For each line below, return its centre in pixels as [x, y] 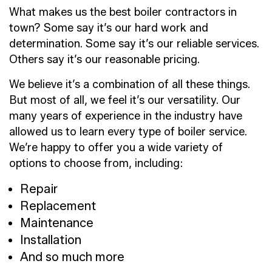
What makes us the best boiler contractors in [123, 12]
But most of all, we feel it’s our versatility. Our [125, 100]
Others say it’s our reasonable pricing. [104, 59]
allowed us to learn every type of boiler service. [128, 131]
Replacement [58, 206]
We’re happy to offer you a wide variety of [116, 147]
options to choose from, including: [96, 163]
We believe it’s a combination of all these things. [130, 84]
